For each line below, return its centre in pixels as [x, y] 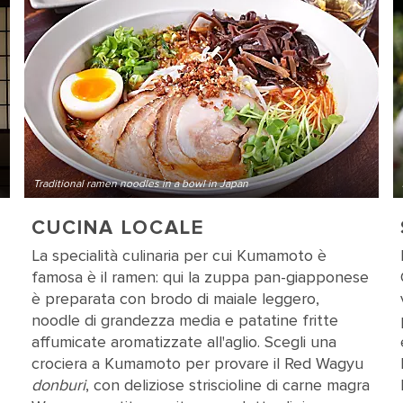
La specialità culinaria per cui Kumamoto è [179, 255]
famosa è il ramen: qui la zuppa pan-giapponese [200, 277]
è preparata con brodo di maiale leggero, [175, 299]
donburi [58, 385]
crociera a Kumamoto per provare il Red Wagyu [197, 363]
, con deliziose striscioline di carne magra [227, 385]
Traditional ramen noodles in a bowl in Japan [140, 184]
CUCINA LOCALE [117, 228]
